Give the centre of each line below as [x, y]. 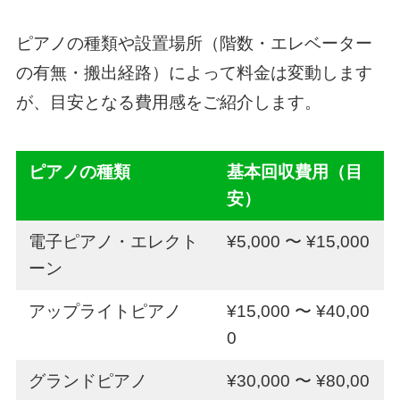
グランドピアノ [88, 380]
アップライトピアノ [105, 311]
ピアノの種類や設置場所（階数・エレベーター [194, 43]
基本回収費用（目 [295, 171]
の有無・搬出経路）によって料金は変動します [194, 72]
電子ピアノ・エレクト [114, 241]
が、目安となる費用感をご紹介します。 [168, 102]
